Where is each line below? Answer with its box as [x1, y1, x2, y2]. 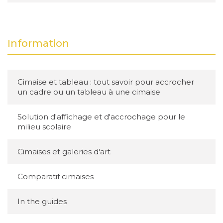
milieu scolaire [17, 122, 71, 131]
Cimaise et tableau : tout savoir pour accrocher [17, 77, 194, 87]
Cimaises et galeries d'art [17, 147, 111, 156]
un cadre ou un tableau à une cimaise [17, 87, 160, 97]
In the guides [17, 197, 67, 206]
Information [7, 37, 69, 49]
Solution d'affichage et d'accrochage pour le [17, 112, 185, 121]
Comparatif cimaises [17, 172, 94, 181]
